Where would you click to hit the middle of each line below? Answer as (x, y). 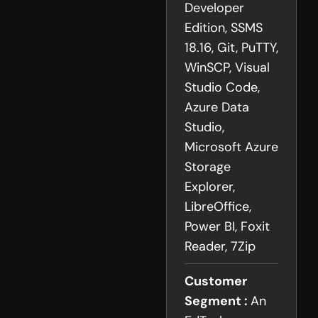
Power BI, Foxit (227, 227)
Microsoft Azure (231, 147)
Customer (216, 281)
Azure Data (217, 108)
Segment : (218, 301)
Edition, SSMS (224, 28)
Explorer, (210, 187)
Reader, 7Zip (220, 247)
